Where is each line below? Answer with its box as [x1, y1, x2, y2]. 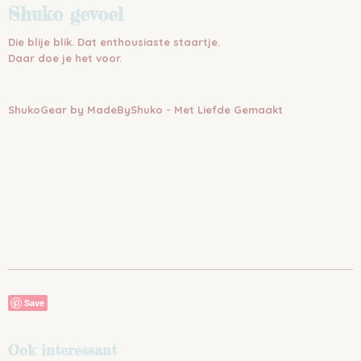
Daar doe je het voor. [8, 52, 122, 64]
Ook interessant [8, 341, 117, 359]
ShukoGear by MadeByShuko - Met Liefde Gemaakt [8, 103, 283, 116]
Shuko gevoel [8, 2, 123, 26]
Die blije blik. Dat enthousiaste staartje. [8, 35, 220, 48]
